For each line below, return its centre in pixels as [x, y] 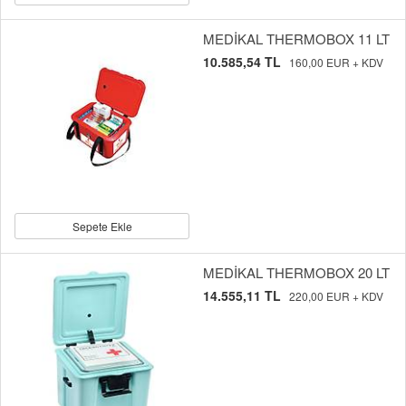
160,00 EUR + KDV [336, 63]
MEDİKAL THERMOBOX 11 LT [296, 39]
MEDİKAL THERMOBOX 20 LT [296, 273]
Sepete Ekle [102, 227]
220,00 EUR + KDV [336, 296]
